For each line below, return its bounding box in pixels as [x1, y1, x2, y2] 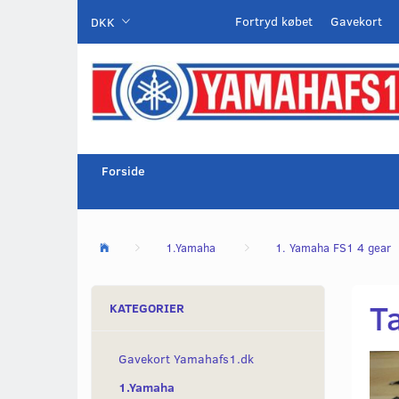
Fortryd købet [235, 12, 313, 29]
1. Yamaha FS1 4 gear [275, 240, 391, 256]
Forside [102, 162, 145, 180]
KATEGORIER [110, 299, 184, 317]
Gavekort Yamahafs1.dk [118, 350, 254, 368]
